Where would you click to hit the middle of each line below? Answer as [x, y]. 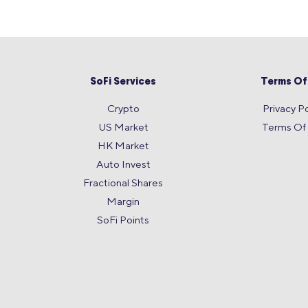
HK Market [123, 145]
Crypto [123, 108]
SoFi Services [123, 82]
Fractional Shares [123, 182]
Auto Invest [123, 164]
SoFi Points [123, 219]
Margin [123, 201]
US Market [123, 126]
